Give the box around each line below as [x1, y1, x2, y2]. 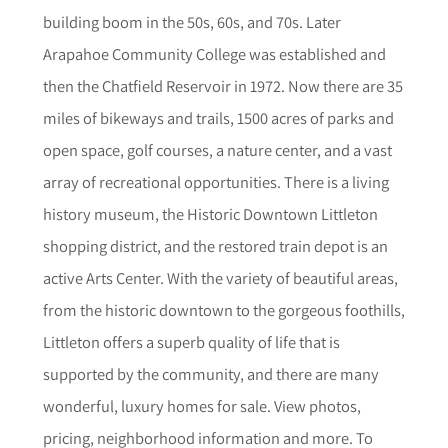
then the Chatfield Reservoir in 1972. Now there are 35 [42, 74, 403, 97]
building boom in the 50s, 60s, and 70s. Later [42, 10, 341, 33]
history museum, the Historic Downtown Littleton [42, 202, 378, 225]
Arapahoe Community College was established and [42, 42, 386, 65]
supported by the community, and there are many [42, 362, 379, 385]
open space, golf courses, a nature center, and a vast [42, 138, 392, 161]
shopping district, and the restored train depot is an [42, 234, 388, 257]
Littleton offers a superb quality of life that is [42, 330, 340, 353]
